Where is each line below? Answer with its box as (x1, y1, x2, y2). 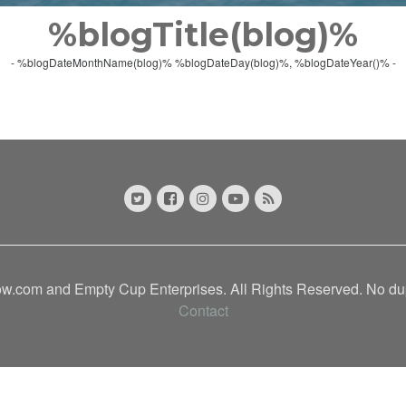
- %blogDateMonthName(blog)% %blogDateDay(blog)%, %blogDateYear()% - (10, 54, 396, 70)
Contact (178, 300, 228, 321)
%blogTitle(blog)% (48, 14, 358, 54)
